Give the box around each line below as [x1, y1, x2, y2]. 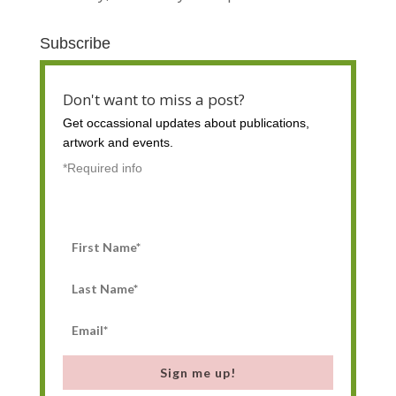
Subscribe [39, 34, 110, 53]
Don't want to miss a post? [62, 89, 245, 110]
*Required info [62, 161, 142, 176]
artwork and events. [62, 135, 173, 150]
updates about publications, [155, 116, 309, 131]
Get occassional [62, 116, 156, 131]
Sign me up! [159, 365, 236, 381]
